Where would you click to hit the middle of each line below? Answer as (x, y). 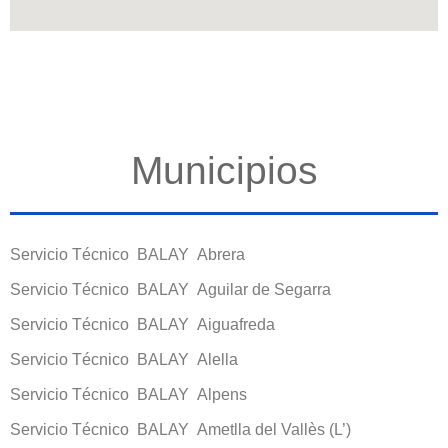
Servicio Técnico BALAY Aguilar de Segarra (170, 289)
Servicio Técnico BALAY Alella (124, 359)
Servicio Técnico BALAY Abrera (127, 254)
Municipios (224, 170)
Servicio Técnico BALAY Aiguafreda (142, 324)
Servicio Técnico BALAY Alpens (128, 394)
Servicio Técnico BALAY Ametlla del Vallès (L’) (180, 429)
